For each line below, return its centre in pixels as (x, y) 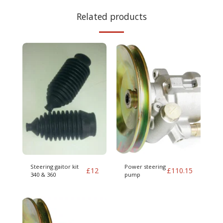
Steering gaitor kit (55, 167)
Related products (111, 16)
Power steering (145, 167)
